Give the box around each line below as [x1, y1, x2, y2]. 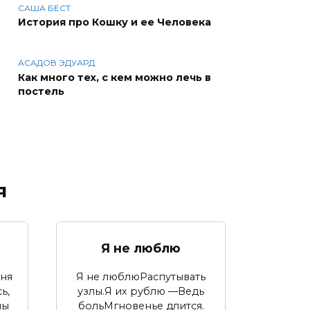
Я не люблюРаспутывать [76, 270, 206, 283]
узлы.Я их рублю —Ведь [77, 284, 204, 298]
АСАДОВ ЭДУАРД [18, 57, 95, 69]
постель [18, 85, 64, 98]
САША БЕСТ [18, 2, 71, 13]
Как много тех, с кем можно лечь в [18, 71, 211, 84]
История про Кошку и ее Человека [18, 16, 211, 29]
